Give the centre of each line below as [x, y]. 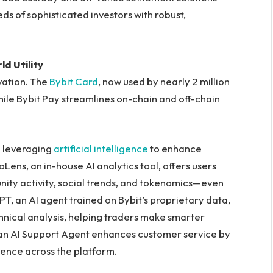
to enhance [175, 148]
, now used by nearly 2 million [164, 82]
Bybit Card [74, 82]
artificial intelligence [101, 148]
